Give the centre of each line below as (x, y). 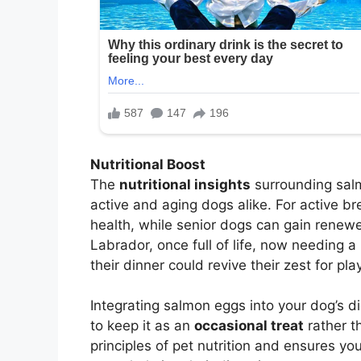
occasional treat (249, 326)
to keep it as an (142, 326)
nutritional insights (185, 184)
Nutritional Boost (148, 164)
